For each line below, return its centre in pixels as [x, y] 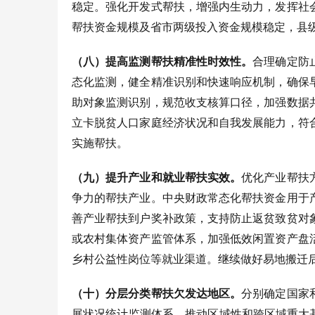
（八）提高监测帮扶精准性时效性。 [162, 61]
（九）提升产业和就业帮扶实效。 [157, 177]
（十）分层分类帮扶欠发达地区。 [157, 293]
